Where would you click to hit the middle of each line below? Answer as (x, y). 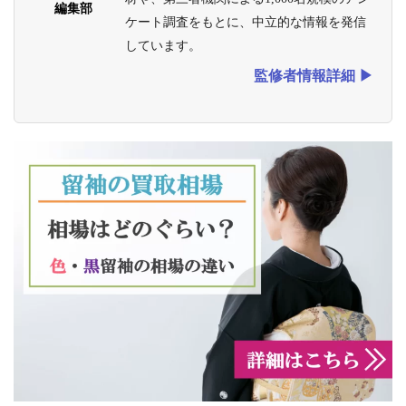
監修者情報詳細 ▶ (314, 75)
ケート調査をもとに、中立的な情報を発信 (246, 22)
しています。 (163, 45)
